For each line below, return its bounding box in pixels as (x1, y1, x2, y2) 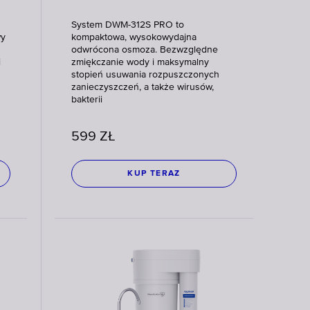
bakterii (71, 95, 103, 104)
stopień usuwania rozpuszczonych (71, 70, 220, 80)
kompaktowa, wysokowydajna (71, 33, 197, 42)
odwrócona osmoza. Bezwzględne (71, 45, 219, 55)
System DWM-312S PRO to (71, 20, 185, 30)
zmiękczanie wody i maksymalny (71, 57, 210, 67)
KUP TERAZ (127, 170, 181, 178)
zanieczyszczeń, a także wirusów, (71, 82, 215, 92)
